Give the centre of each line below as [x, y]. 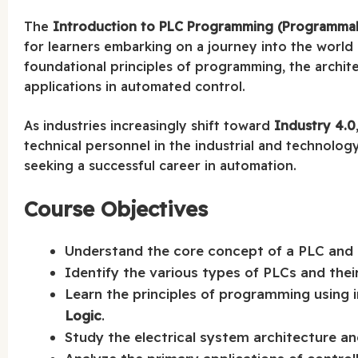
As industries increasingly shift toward [149, 126]
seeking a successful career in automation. [161, 166]
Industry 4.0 [315, 126]
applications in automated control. [135, 87]
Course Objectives [116, 209]
